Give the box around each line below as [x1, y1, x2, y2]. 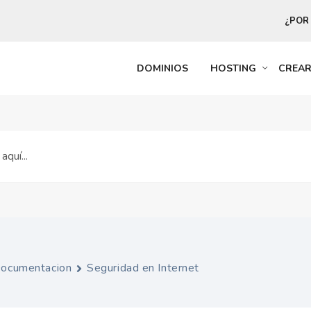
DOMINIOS [137, 62, 188, 75]
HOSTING [210, 62, 256, 75]
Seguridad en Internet [87, 260, 199, 276]
